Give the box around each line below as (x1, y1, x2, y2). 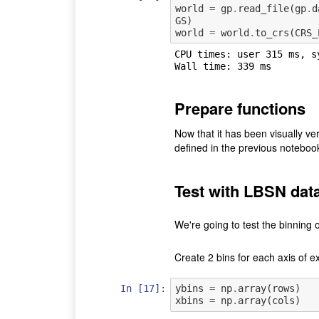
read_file (237, 2, 289, 14)
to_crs (254, 26, 289, 38)
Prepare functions (174, 97, 305, 120)
